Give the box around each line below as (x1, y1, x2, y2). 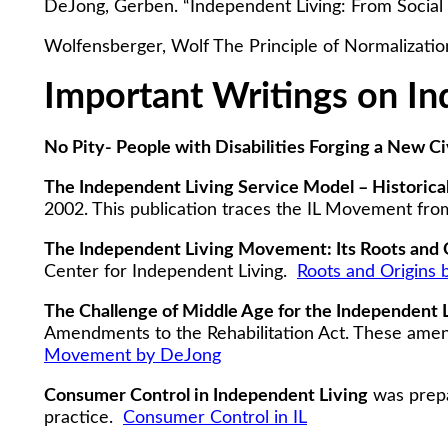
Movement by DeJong (44, 346, 221, 365)
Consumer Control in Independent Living (44, 386, 368, 405)
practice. (44, 408, 123, 427)
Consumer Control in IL (123, 408, 307, 427)
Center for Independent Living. (44, 262, 297, 281)
